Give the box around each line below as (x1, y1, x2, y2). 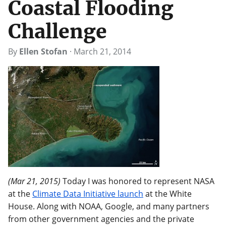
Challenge (8, 19, 107, 44)
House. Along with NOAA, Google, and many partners (8, 201, 209, 212)
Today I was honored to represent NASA (61, 176, 214, 187)
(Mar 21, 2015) (8, 176, 61, 187)
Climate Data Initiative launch (32, 188, 143, 200)
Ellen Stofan (19, 45, 68, 57)
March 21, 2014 (74, 45, 131, 57)
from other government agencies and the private (8, 213, 194, 225)
